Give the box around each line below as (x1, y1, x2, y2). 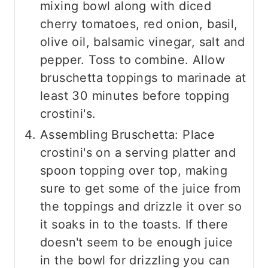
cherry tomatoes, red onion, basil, (40, 16, 238, 31)
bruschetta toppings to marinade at (40, 70, 246, 85)
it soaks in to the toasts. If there (40, 217, 228, 232)
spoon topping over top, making (40, 163, 227, 178)
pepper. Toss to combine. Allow (40, 52, 225, 67)
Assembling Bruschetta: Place (40, 127, 215, 142)
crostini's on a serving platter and (40, 145, 236, 160)
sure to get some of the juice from (40, 181, 241, 196)
